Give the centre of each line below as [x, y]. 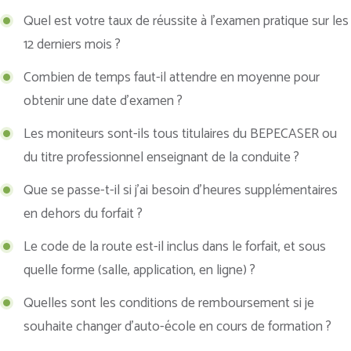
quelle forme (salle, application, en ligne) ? [139, 271]
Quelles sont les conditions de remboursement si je [169, 304]
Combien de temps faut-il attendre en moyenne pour [172, 78]
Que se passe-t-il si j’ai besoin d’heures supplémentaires [181, 191]
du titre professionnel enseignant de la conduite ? [161, 158]
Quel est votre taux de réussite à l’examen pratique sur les [186, 22]
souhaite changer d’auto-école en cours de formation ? [177, 327]
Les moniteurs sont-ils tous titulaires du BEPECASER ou [180, 134]
